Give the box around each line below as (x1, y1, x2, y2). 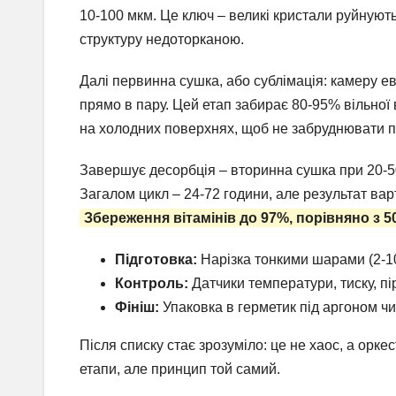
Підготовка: (115, 251, 197, 267)
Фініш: (115, 299, 159, 315)
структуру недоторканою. (80, 31, 244, 47)
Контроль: (115, 275, 188, 291)
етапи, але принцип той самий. (80, 361, 280, 377)
